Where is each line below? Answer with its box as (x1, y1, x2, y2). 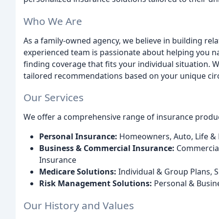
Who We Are (23, 14, 82, 28)
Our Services (23, 90, 84, 105)
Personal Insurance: (39, 131, 117, 142)
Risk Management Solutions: (39, 178, 152, 189)
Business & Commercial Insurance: (39, 143, 175, 154)
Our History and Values (23, 198, 134, 213)
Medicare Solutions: (39, 166, 116, 177)
